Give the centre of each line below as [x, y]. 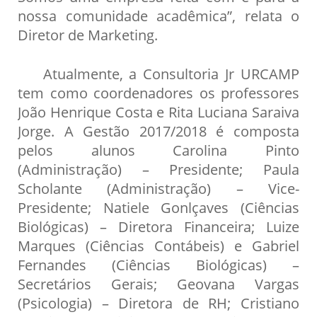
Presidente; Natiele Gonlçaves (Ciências [158, 207]
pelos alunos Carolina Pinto [158, 150]
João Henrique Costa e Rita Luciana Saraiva [158, 111]
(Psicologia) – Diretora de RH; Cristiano [158, 302]
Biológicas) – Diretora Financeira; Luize [158, 226]
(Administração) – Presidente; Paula [158, 169]
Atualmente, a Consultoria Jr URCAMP [158, 73]
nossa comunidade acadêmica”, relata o [158, 15]
